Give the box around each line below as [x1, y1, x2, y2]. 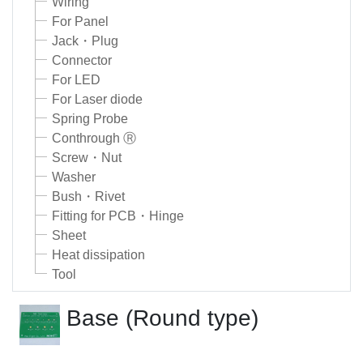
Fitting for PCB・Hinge [52, 209, 184, 224]
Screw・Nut [52, 151, 122, 165]
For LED [52, 73, 100, 88]
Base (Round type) [66, 305, 258, 331]
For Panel [52, 15, 109, 29]
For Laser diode [52, 92, 143, 107]
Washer [52, 170, 96, 185]
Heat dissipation [52, 248, 145, 263]
